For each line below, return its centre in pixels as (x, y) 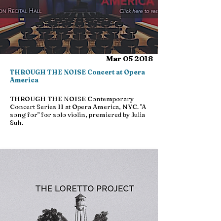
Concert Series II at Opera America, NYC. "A (78, 107)
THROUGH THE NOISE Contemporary (72, 99)
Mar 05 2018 (129, 58)
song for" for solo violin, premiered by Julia (77, 114)
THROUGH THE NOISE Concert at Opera (77, 72)
